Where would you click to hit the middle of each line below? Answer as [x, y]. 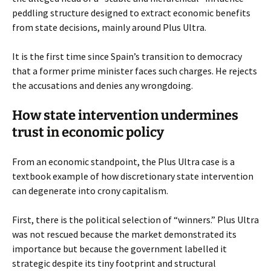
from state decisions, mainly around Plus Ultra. [109, 27]
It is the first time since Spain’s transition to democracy [127, 56]
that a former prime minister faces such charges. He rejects [135, 71]
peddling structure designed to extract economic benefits [131, 13]
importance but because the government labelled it [119, 249]
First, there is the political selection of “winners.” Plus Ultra [135, 220]
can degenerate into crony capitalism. [90, 191]
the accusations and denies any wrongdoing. [103, 85]
